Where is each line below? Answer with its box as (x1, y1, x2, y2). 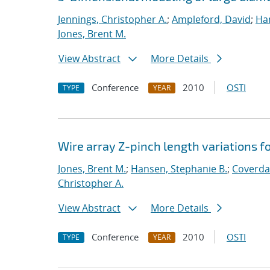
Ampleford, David (172, 13, 251, 26)
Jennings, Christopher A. (58, 13, 167, 26)
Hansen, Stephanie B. (131, 162, 227, 175)
